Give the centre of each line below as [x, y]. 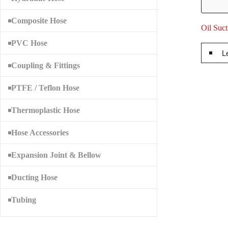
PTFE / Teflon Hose [45, 88]
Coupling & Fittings [46, 65]
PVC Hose [29, 43]
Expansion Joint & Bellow [56, 155]
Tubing [24, 200]
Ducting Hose [34, 177]
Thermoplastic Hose [46, 110]
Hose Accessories [40, 132]
